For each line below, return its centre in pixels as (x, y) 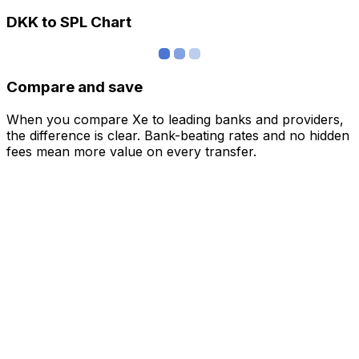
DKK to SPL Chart (69, 22)
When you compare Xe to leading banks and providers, (175, 119)
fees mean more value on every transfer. (131, 151)
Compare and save (75, 87)
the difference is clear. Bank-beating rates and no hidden (178, 135)
